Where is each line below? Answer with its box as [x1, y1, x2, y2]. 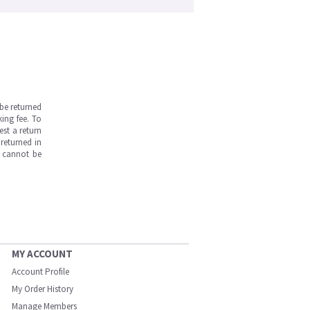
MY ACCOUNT [12, 247, 73, 260]
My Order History [12, 283, 73, 295]
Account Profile [12, 266, 69, 277]
